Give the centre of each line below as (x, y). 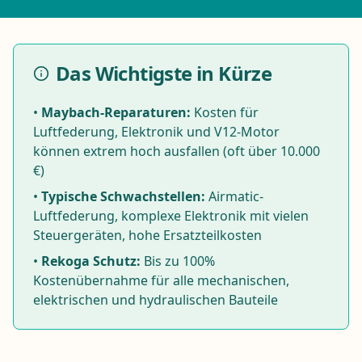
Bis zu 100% (178, 261)
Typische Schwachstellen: (123, 197)
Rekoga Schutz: (91, 261)
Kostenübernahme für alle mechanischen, (161, 281)
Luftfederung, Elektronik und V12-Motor (156, 132)
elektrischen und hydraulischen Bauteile (156, 300)
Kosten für (225, 113)
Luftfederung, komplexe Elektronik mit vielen (171, 216)
